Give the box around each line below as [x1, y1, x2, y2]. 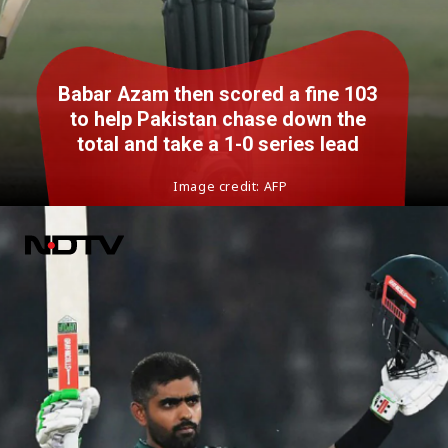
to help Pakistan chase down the [69, 108, 366, 132]
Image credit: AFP [173, 178, 288, 196]
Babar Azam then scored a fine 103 [58, 83, 378, 107]
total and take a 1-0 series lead [76, 133, 359, 157]
